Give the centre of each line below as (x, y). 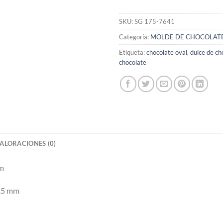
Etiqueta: (133, 52)
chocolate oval (167, 52)
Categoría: (135, 37)
